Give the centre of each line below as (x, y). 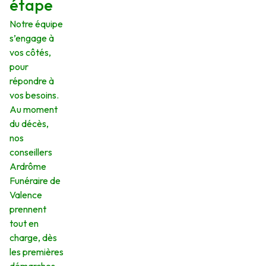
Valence (26, 195)
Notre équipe (36, 24)
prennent (28, 209)
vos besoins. (34, 95)
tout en (24, 224)
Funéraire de (35, 181)
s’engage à (32, 38)
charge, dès (33, 238)
